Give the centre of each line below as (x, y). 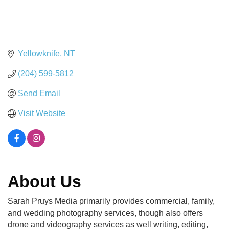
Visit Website (42, 113)
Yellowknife (39, 54)
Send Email (39, 94)
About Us (44, 182)
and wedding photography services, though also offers (105, 213)
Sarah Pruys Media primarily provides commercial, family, (111, 201)
